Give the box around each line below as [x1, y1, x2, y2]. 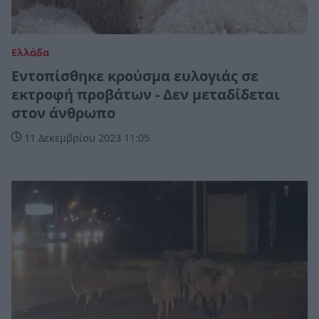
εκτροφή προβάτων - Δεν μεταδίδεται [11, 85, 280, 105]
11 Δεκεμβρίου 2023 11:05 [21, 131, 150, 145]
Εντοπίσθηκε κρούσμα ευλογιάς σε [11, 66, 258, 86]
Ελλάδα [11, 46, 49, 60]
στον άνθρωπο [11, 103, 115, 123]
